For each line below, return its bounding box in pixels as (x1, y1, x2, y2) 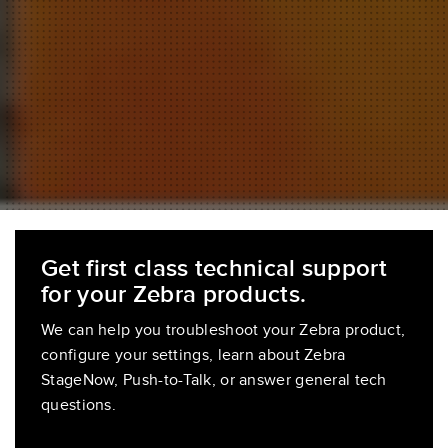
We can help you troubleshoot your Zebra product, (41, 320, 406, 340)
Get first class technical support (41, 254, 387, 283)
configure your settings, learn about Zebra (41, 345, 346, 365)
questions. (41, 395, 116, 415)
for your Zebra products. (41, 280, 307, 309)
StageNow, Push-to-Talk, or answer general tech (41, 370, 387, 390)
